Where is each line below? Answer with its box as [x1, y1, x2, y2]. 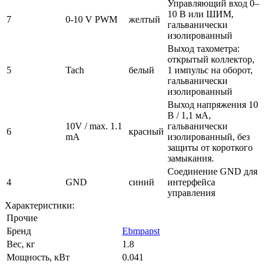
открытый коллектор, [167, 54, 254, 65]
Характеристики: [5, 200, 74, 211]
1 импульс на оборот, [167, 65, 253, 76]
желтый [129, 14, 160, 25]
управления [167, 188, 215, 198]
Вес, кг [7, 239, 35, 250]
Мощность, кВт [7, 252, 70, 263]
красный [129, 126, 164, 137]
